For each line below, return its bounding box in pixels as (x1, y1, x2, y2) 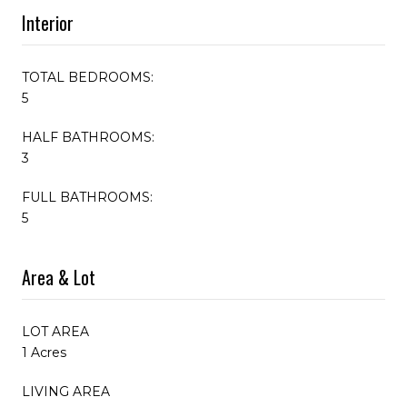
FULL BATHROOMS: (22, 188, 153, 205)
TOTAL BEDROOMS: (22, 68, 154, 85)
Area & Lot (22, 263, 95, 291)
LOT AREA (22, 323, 89, 340)
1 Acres (22, 343, 66, 361)
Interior (22, 8, 74, 36)
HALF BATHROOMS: (22, 128, 154, 145)
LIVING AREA (22, 382, 110, 400)
